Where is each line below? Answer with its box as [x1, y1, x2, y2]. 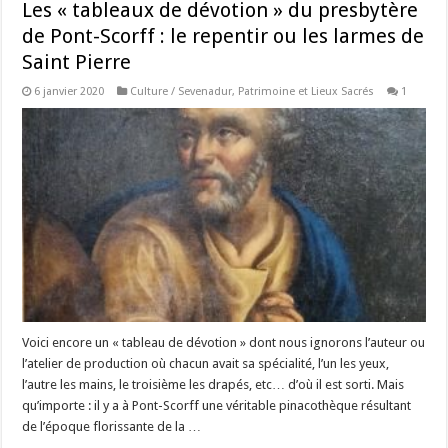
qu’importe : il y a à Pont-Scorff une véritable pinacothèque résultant [22, 398, 412, 414]
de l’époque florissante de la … [22, 419, 202, 435]
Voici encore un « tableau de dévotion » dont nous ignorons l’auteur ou [22, 335, 426, 351]
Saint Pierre [22, 49, 132, 74]
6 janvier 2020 [34, 84, 105, 98]
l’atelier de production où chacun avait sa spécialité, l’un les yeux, [22, 356, 390, 372]
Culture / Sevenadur [130, 84, 233, 98]
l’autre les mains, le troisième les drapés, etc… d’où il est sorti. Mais [22, 377, 405, 393]
